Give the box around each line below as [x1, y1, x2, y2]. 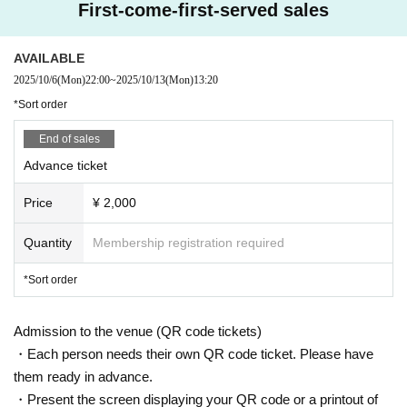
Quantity [24, 234, 72, 250]
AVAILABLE [14, 50, 84, 65]
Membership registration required [93, 234, 284, 250]
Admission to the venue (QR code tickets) [14, 323, 262, 339]
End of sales [38, 132, 100, 145]
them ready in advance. [14, 368, 153, 384]
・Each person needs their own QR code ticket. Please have [14, 345, 373, 362]
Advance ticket [24, 157, 107, 173]
